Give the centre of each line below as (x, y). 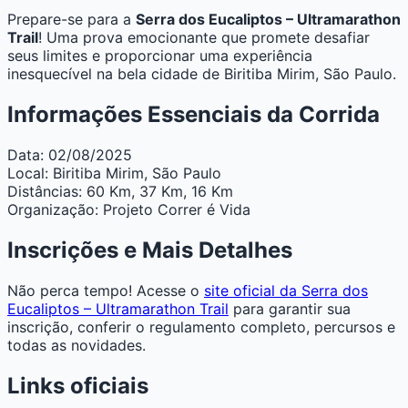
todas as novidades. (76, 346)
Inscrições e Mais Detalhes (150, 250)
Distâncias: (45, 192)
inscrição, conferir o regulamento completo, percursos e (201, 327)
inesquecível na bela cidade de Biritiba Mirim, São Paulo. (202, 74)
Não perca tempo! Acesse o (106, 291)
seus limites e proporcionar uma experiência (160, 56)
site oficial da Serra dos (286, 291)
